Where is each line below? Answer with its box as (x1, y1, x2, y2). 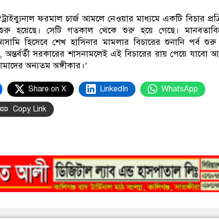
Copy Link (13, 104, 46, 114)
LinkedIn (100, 84, 128, 94)
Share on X (28, 84, 66, 94)
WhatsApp (161, 84, 198, 94)
